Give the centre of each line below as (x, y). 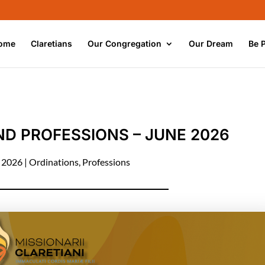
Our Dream (211, 43)
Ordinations (54, 161)
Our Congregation (125, 43)
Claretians (51, 43)
